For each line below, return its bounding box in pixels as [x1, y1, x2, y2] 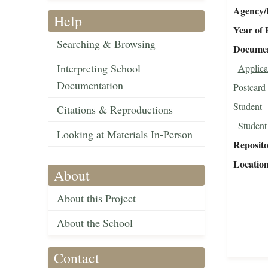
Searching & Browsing [57, 36, 156, 51]
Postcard [233, 81, 266, 94]
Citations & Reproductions [57, 102, 173, 117]
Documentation [57, 78, 123, 93]
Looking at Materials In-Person [57, 127, 193, 142]
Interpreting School [57, 61, 141, 76]
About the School [57, 215, 133, 230]
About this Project [57, 191, 136, 206]
